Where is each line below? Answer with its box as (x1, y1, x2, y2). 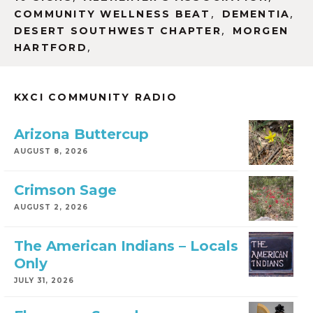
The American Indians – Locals (14, 238, 238, 255)
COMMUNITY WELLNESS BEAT (14, 8, 211, 21)
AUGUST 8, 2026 (14, 147, 88, 156)
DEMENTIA (221, 8, 291, 21)
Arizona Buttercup (14, 126, 149, 143)
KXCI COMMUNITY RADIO (14, 91, 177, 104)
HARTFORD (14, 41, 87, 54)
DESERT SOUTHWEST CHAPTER (14, 24, 221, 38)
